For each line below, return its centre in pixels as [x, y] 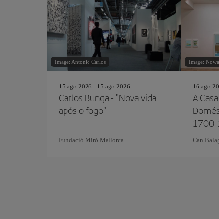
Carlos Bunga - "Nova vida [108, 98]
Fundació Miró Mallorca [91, 140]
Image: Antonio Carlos [80, 62]
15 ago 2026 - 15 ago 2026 [94, 86]
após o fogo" [82, 110]
